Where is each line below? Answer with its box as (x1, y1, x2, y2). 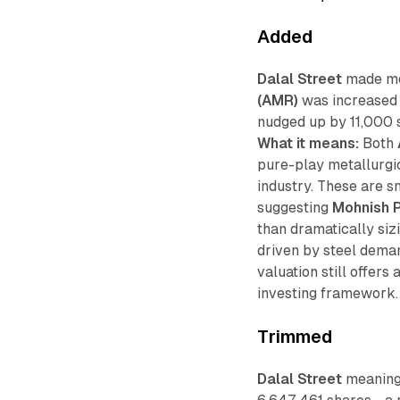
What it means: (257, 134, 360, 152)
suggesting (257, 198, 333, 216)
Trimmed (257, 326, 333, 346)
